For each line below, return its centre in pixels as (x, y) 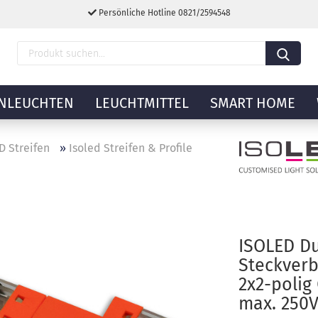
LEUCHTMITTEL (142, 103)
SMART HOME (253, 103)
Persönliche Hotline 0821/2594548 (163, 13)
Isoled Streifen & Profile (131, 148)
